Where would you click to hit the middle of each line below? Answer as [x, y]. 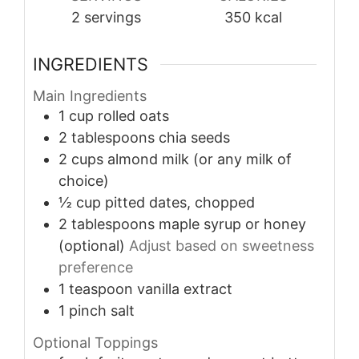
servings [113, 18]
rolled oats [133, 116]
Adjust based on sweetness [222, 246]
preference [96, 268]
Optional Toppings [95, 342]
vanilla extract [185, 289]
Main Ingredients [90, 96]
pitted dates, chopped [180, 203]
